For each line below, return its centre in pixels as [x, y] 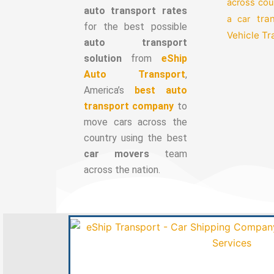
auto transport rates [135, 10]
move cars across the [135, 122]
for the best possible [135, 26]
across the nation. [122, 169]
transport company [129, 106]
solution [103, 58]
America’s [109, 90]
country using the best [135, 138]
